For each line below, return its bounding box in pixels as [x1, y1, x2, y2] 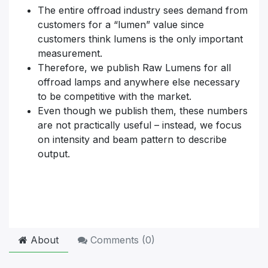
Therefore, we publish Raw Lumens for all [38, 61, 231, 74]
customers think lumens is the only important [38, 32, 243, 45]
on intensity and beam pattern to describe [38, 133, 227, 145]
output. [38, 147, 70, 160]
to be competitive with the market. [38, 90, 191, 102]
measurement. [38, 47, 102, 59]
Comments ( [87, 233, 145, 246]
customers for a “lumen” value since [38, 18, 204, 31]
